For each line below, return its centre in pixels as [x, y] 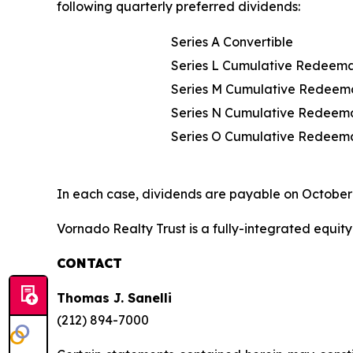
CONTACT [89, 263]
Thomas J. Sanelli [114, 298]
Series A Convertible [232, 42]
